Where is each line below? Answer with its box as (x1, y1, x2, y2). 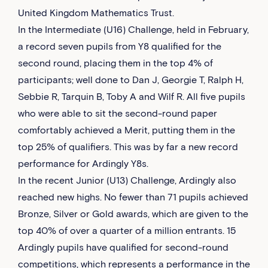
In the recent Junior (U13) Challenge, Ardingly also (18, 175, 236, 186)
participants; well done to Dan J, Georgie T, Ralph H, (18, 74, 243, 86)
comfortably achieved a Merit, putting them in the (18, 124, 235, 136)
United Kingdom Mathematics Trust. (18, 7, 174, 19)
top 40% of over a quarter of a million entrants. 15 (18, 225, 236, 236)
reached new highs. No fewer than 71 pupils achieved (18, 191, 248, 203)
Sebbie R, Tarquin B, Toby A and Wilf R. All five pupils (18, 91, 245, 102)
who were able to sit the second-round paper (18, 108, 217, 119)
